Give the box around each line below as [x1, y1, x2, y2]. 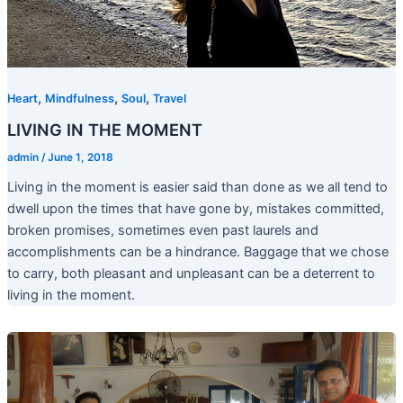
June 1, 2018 [47, 150, 113, 164]
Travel [152, 92, 186, 106]
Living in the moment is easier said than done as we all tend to [6, 178, 388, 195]
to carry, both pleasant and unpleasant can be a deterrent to [6, 264, 375, 282]
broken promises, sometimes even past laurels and [6, 221, 318, 238]
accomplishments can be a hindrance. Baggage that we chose [6, 243, 389, 260]
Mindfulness [44, 92, 114, 106]
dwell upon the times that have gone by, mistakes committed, [6, 200, 384, 217]
